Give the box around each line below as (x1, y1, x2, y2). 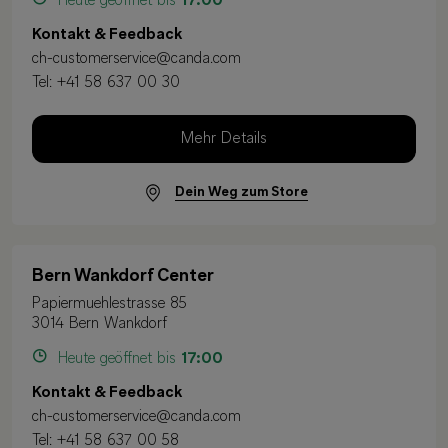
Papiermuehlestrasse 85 (32, 296, 187, 313)
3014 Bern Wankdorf (32, 316, 167, 333)
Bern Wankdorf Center (32, 267, 214, 287)
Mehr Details (181, 130, 267, 147)
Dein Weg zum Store (174, 184, 308, 200)
